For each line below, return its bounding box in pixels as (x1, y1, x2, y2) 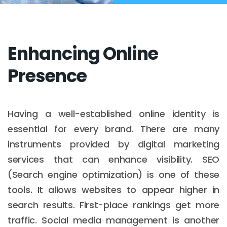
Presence (8, 63, 87, 88)
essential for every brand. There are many (8, 122, 219, 135)
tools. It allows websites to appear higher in (8, 183, 219, 196)
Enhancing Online (8, 41, 158, 66)
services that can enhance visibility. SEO (8, 153, 219, 166)
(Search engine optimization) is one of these (8, 168, 219, 181)
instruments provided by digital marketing (8, 137, 219, 150)
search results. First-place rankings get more (8, 198, 219, 211)
